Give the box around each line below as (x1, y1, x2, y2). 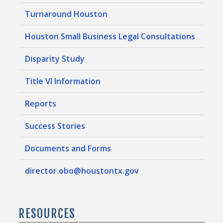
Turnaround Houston (25, 8, 108, 20)
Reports (25, 98, 57, 110)
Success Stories (25, 120, 86, 132)
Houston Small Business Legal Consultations (25, 31, 196, 42)
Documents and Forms (25, 143, 111, 154)
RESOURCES (18, 206, 76, 222)
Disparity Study (25, 53, 85, 65)
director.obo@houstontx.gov (25, 165, 139, 177)
